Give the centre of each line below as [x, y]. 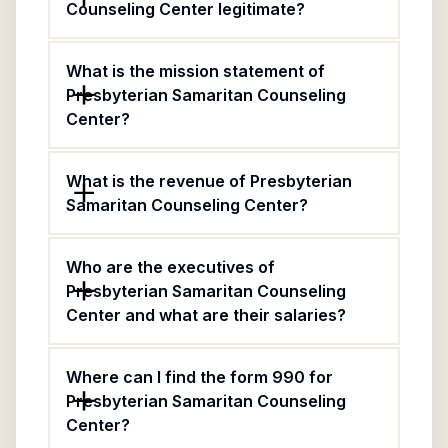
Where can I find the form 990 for [199, 377]
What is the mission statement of [195, 71]
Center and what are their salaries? [206, 315]
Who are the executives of [170, 267]
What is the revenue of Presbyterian [209, 181]
